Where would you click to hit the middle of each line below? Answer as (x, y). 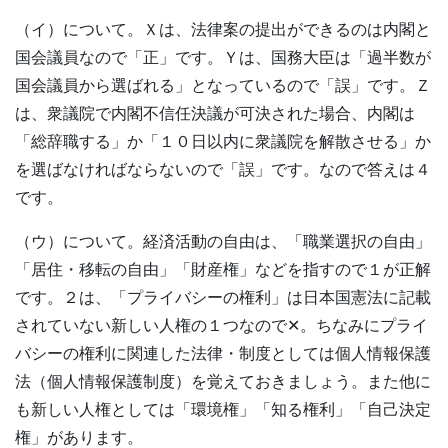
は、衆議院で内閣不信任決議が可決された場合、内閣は (215, 114)
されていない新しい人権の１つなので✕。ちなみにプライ (221, 326)
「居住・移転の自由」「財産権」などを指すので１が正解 (223, 270)
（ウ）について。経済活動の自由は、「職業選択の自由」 (223, 242)
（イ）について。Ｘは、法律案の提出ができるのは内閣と (223, 30)
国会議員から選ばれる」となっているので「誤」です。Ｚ (223, 86)
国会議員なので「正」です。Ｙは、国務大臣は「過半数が (223, 58)
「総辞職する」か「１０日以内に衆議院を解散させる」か (223, 142)
